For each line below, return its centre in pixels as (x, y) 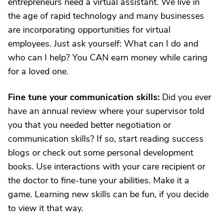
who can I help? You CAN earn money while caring (108, 57)
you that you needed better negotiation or (89, 125)
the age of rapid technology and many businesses (106, 16)
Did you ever (185, 97)
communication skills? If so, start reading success (106, 139)
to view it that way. (46, 208)
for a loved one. (38, 71)
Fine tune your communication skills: (84, 97)
